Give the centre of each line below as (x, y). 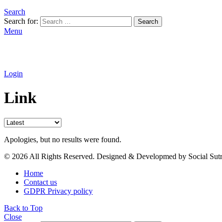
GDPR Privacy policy (58, 191)
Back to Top (23, 208)
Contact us (40, 182)
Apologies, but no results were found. (63, 139)
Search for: (21, 21)
